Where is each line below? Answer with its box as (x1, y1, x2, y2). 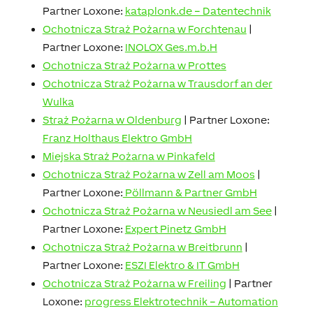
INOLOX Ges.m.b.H (124, 41, 217, 53)
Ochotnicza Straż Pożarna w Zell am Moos (42, 168, 255, 180)
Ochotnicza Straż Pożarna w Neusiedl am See (42, 204, 272, 217)
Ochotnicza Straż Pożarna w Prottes (42, 59, 226, 71)
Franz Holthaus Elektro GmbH (42, 131, 192, 144)
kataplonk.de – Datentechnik (124, 4, 271, 17)
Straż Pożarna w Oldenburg (42, 113, 182, 126)
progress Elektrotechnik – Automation (84, 295, 278, 307)
